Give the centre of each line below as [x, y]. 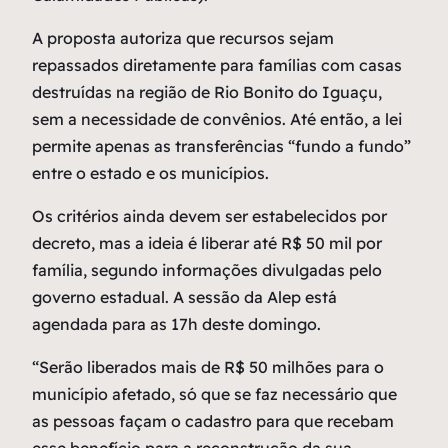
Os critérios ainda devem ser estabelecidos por [209, 216]
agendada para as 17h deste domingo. [176, 324]
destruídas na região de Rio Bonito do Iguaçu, [207, 92]
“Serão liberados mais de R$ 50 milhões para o [208, 367]
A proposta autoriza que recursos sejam [183, 38]
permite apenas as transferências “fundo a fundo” [221, 146]
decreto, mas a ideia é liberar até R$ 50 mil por [207, 243]
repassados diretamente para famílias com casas [217, 65]
